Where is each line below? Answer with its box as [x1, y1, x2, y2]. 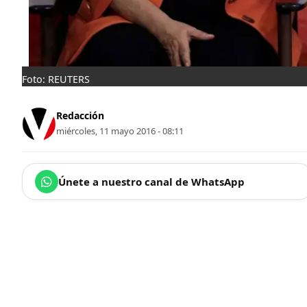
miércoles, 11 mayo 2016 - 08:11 [56, 125, 184, 138]
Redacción [56, 109, 104, 123]
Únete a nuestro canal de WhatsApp [58, 174, 245, 188]
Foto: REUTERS [22, 72, 90, 86]
